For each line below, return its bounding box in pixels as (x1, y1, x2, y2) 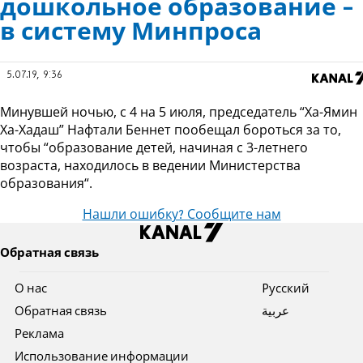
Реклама (15, 329, 65, 341)
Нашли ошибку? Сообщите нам (82, 209, 281, 223)
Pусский (261, 284, 310, 296)
